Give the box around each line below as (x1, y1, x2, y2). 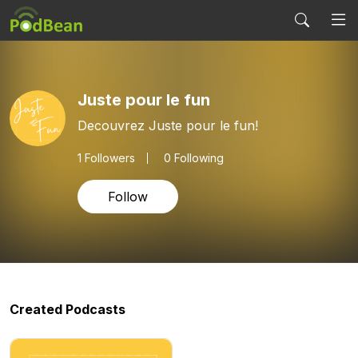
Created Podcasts (10, 301, 125, 317)
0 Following (164, 150, 224, 165)
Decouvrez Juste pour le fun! (78, 117, 258, 133)
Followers (82, 150, 135, 165)
